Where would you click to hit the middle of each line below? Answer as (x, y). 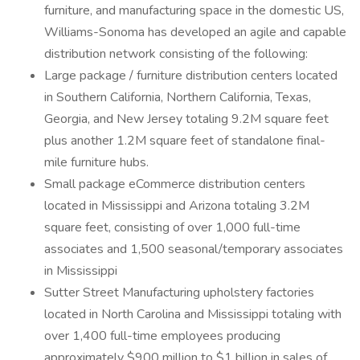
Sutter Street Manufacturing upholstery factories (179, 292)
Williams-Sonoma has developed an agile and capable (195, 32)
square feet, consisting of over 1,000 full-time (172, 227)
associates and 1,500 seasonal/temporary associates (194, 249)
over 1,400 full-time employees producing (162, 336)
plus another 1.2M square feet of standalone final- (185, 141)
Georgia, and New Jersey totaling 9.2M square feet (186, 119)
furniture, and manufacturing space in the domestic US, (194, 10)
